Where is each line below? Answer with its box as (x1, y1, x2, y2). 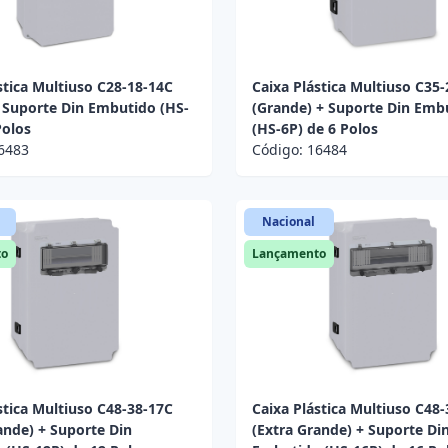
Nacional (262, 213, 316, 231)
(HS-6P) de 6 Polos (251, 119, 378, 139)
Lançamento (251, 245, 326, 263)
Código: (251, 140, 307, 160)
